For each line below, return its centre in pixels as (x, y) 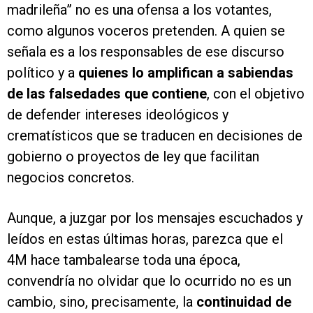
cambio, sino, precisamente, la (102, 302)
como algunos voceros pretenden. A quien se (146, 31)
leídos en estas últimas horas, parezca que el (145, 239)
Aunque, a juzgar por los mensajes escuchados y (155, 218)
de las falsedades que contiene (107, 94)
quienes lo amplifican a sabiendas (186, 73)
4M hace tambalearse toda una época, (124, 260)
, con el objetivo (256, 94)
